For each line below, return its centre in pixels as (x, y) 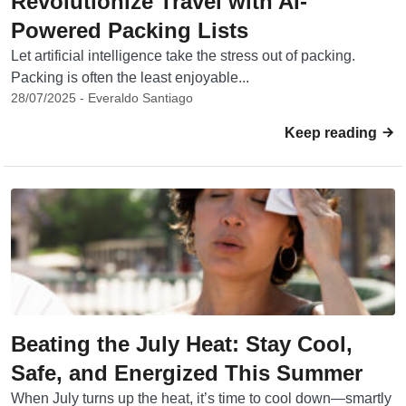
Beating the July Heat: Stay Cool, (182, 344)
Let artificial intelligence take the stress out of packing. (183, 56)
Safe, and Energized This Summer (187, 373)
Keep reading (333, 133)
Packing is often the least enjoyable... (130, 77)
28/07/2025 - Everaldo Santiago (102, 98)
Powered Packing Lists (130, 30)
